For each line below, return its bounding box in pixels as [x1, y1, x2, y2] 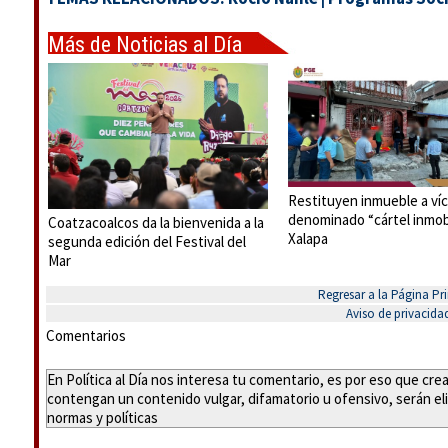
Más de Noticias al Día [48, 32, 242, 57]
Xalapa [288, 228, 328, 248]
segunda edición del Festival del [48, 232, 246, 252]
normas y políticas [47, 408, 158, 427]
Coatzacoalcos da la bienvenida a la [48, 213, 264, 233]
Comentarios [46, 326, 126, 345]
